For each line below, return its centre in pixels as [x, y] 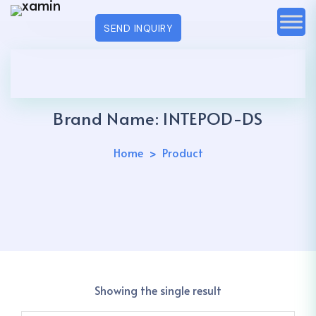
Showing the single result [158, 290]
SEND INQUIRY [138, 28]
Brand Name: [108, 118]
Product [182, 152]
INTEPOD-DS [213, 118]
